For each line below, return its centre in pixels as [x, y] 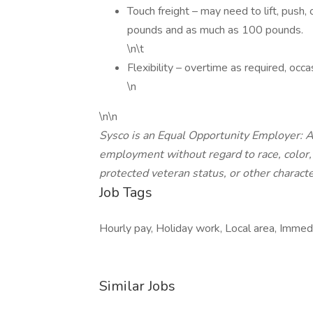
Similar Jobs [137, 286]
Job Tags [126, 192]
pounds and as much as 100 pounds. [215, 30]
